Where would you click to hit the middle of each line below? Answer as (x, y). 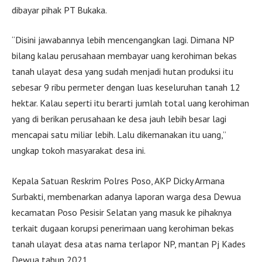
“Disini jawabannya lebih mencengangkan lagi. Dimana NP (123, 40)
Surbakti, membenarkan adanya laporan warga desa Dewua (126, 196)
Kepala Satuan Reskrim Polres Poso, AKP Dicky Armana (118, 180)
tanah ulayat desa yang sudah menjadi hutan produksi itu (123, 72)
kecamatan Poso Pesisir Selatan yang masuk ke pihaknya (122, 212)
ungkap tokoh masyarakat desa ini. (79, 151)
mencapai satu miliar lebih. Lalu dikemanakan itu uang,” (119, 135)
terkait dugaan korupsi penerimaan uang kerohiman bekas (123, 228)
